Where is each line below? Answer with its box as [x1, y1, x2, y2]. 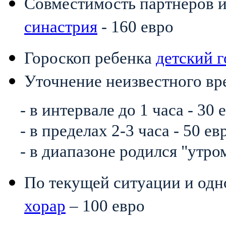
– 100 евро [66, 196, 145, 215]
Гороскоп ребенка [24, 48, 156, 67]
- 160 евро [97, 17, 178, 36]
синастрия [24, 17, 97, 36]
